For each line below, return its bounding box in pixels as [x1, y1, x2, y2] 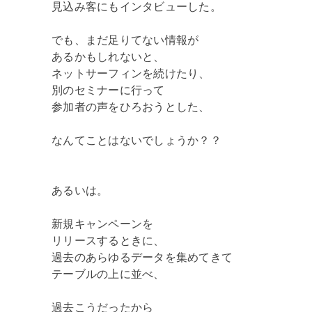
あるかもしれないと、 [52, 50, 165, 63]
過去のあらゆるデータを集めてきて [52, 251, 233, 263]
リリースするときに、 [52, 234, 165, 247]
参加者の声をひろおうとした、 [52, 100, 210, 113]
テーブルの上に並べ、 [52, 267, 165, 280]
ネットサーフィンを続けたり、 [52, 67, 210, 79]
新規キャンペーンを [52, 217, 154, 230]
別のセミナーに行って [52, 84, 165, 96]
